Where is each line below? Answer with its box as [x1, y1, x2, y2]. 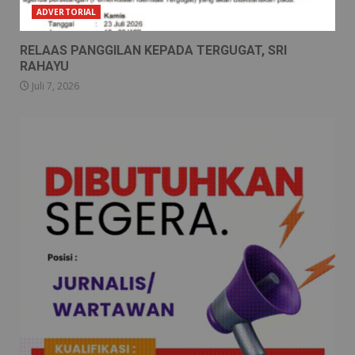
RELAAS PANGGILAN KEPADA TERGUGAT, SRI [20, 42, 287, 58]
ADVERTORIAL [36, 6, 97, 17]
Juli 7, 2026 [29, 78, 79, 93]
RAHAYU [20, 58, 69, 74]
